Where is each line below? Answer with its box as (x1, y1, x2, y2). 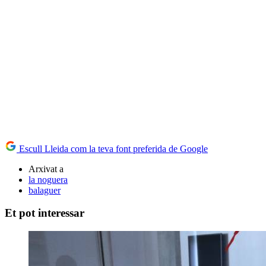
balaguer (28, 185, 61, 195)
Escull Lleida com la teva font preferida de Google (17, 143, 208, 154)
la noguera (28, 174, 68, 185)
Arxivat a (28, 163, 64, 174)
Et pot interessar (5, 207, 84, 220)
